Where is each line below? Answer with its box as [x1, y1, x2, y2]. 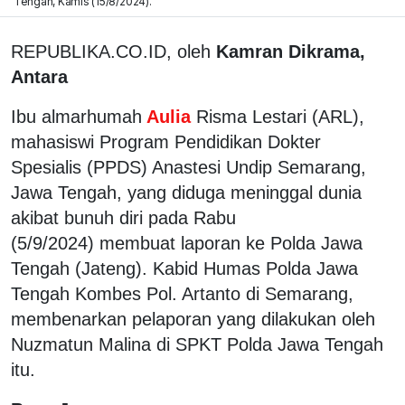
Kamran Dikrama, [216, 41, 365, 61]
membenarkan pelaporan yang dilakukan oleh [11, 308, 375, 329]
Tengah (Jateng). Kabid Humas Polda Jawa [11, 258, 358, 278]
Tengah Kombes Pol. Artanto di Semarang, [11, 283, 353, 304]
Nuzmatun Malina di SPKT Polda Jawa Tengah [11, 334, 383, 354]
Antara [11, 66, 68, 87]
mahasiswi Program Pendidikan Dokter [11, 131, 321, 152]
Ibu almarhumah [11, 106, 142, 127]
